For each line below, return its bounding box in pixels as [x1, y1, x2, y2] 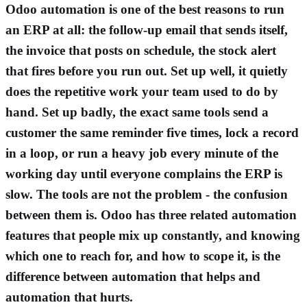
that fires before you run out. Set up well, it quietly [5, 63, 288, 78]
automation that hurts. [5, 289, 133, 304]
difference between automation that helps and [5, 269, 260, 284]
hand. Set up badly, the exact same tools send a [5, 104, 269, 119]
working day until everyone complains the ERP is [5, 166, 282, 181]
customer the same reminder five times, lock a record [5, 125, 299, 140]
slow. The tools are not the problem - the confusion [5, 186, 288, 201]
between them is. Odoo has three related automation [5, 207, 297, 222]
